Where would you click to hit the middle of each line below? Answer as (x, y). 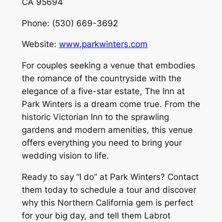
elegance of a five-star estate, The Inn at (103, 91)
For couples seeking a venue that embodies (108, 66)
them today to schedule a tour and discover (109, 190)
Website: (40, 44)
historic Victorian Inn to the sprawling (95, 117)
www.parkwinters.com (103, 44)
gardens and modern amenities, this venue (107, 130)
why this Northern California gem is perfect (107, 202)
